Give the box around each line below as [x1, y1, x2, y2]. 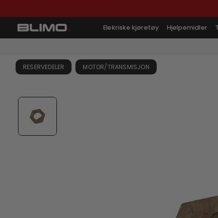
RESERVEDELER [23, 63, 65, 71]
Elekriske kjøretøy [103, 23, 159, 32]
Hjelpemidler [166, 23, 207, 32]
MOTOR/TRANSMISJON [83, 63, 149, 71]
